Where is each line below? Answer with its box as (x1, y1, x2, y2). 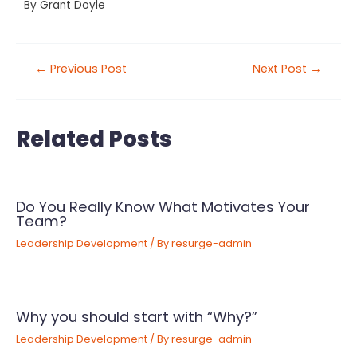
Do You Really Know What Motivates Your (16, 196, 310, 217)
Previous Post (46, 60, 127, 76)
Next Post (253, 60, 311, 76)
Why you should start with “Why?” (16, 307, 257, 328)
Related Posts (16, 123, 172, 155)
